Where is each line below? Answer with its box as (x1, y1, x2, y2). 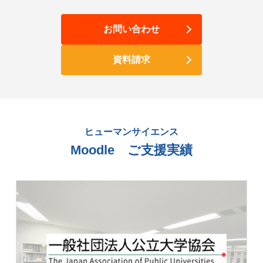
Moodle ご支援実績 (70, 143, 193, 158)
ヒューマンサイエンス (85, 127, 178, 137)
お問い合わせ (103, 24, 160, 35)
